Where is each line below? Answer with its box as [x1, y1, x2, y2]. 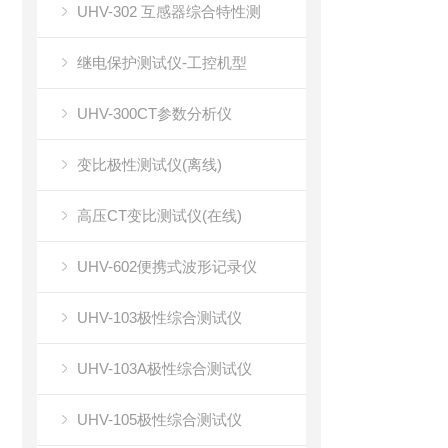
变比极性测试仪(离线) [77, 156, 222, 173]
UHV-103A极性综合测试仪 [77, 360, 252, 377]
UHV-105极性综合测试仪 [77, 411, 242, 428]
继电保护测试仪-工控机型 [77, 54, 247, 71]
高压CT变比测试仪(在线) [77, 207, 242, 224]
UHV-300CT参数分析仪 [77, 105, 232, 122]
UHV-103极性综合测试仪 [77, 309, 242, 326]
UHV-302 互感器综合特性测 [77, 3, 261, 20]
